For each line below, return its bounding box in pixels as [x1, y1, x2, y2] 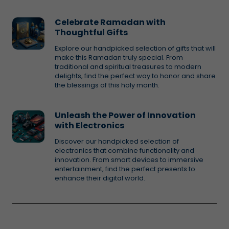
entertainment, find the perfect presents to [55, 164, 196, 174]
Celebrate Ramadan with [55, 16, 166, 28]
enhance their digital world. [55, 173, 146, 183]
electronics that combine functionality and [55, 146, 195, 155]
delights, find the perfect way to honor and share [55, 71, 216, 81]
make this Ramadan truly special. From [55, 53, 184, 62]
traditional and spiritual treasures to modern [55, 62, 202, 72]
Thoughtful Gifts [55, 27, 128, 38]
